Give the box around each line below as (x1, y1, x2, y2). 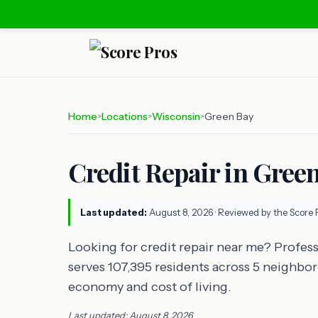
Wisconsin (152, 110, 200, 123)
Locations (102, 110, 148, 123)
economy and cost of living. (68, 279, 231, 295)
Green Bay (204, 110, 253, 123)
